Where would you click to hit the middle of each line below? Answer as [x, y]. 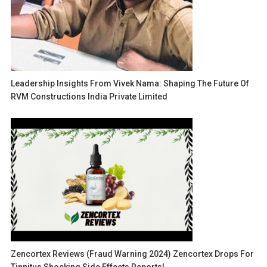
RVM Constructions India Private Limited [89, 97]
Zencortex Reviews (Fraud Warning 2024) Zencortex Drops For [133, 254]
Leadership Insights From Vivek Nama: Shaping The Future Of [130, 84]
